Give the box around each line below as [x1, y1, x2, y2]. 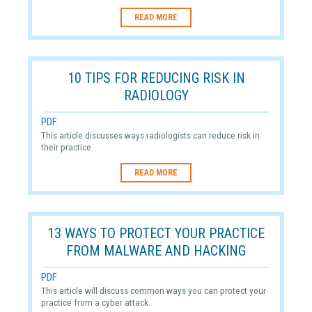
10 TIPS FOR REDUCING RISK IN [67, 69, 245, 86]
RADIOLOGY [123, 86, 189, 104]
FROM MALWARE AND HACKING [66, 242, 246, 259]
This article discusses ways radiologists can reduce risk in [40, 130, 260, 141]
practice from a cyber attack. [40, 297, 150, 309]
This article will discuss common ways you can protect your [40, 285, 266, 297]
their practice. [40, 141, 93, 153]
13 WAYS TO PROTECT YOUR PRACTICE [47, 224, 265, 242]
